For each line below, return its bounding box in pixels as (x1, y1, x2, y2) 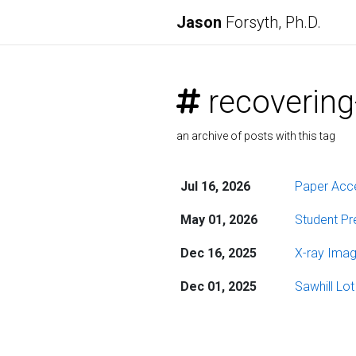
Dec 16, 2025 (180, 246, 257, 261)
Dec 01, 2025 (180, 279, 257, 294)
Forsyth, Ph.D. (222, 13, 321, 32)
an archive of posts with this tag (176, 130, 335, 142)
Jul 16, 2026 (180, 179, 250, 194)
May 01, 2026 (180, 212, 257, 227)
